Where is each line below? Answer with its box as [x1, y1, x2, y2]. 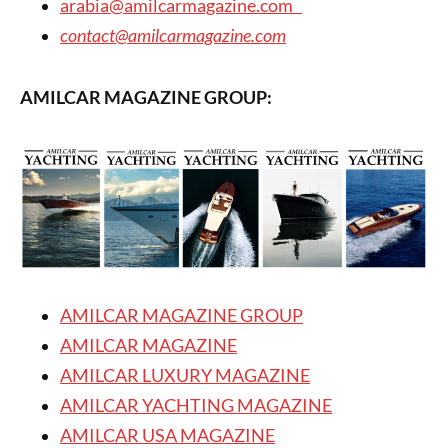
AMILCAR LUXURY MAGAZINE [60, 365, 310, 387]
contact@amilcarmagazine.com [60, 25, 286, 47]
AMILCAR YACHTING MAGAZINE [60, 395, 332, 417]
